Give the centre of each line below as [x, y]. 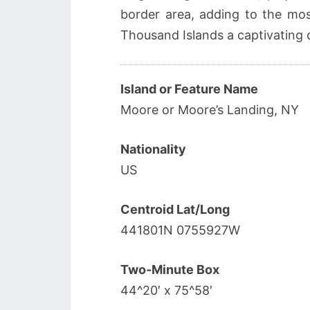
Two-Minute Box [170, 270]
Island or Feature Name [189, 89]
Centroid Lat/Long [175, 209]
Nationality [153, 149]
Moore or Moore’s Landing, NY [210, 110]
